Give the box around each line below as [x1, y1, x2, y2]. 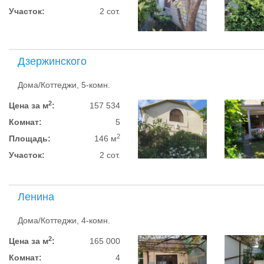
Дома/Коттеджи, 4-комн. [18, 216, 110, 225]
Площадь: [9, 134, 51, 143]
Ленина [18, 191, 54, 203]
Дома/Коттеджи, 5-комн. [18, 80, 110, 90]
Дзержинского [18, 55, 87, 67]
